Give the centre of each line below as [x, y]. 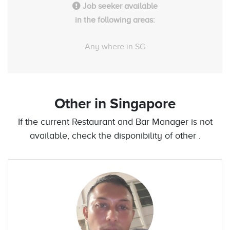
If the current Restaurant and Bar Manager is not [115, 121]
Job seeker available [119, 6]
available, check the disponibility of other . [115, 135]
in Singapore [135, 104]
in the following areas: [115, 20]
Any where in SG [115, 46]
